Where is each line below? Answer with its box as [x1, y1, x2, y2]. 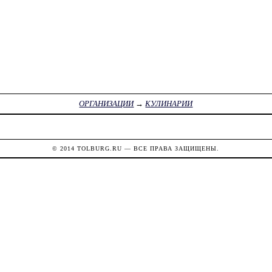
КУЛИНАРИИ [145, 99, 193, 109]
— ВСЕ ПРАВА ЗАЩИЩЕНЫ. [122, 144, 220, 152]
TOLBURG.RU [77, 144, 123, 152]
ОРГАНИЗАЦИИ [79, 99, 134, 109]
